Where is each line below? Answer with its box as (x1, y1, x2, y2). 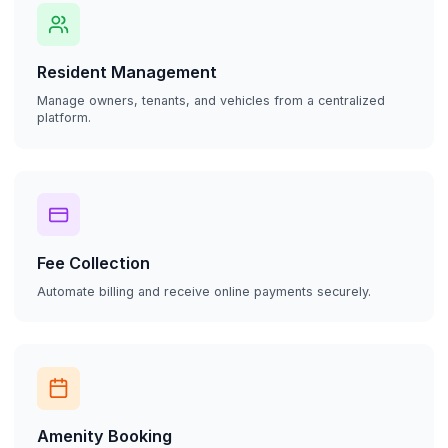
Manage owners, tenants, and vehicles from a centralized (36, 93, 385, 109)
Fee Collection (36, 252, 150, 273)
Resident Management (36, 62, 217, 83)
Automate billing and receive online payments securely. (36, 283, 371, 299)
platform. (36, 110, 91, 126)
